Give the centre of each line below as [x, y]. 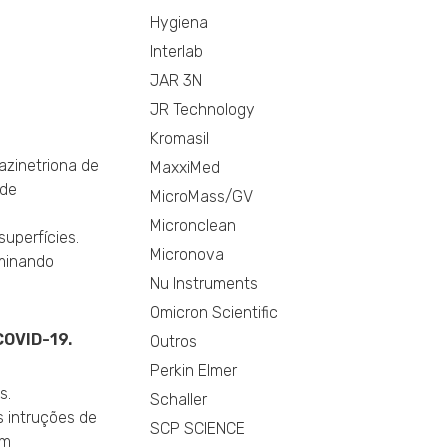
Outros [174, 342]
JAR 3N [176, 81]
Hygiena [179, 23]
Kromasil [180, 139]
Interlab [177, 52]
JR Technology [203, 110]
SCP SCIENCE [198, 429]
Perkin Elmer [194, 371]
